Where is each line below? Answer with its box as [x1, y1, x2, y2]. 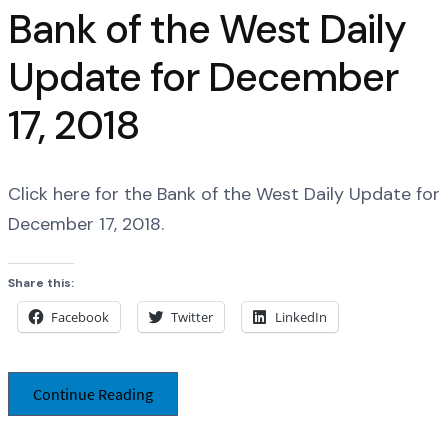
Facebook [51, 307, 109, 326]
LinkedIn [275, 307, 327, 326]
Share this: [8, 274, 74, 291]
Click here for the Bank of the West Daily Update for [8, 182, 440, 207]
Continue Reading [33, 384, 153, 405]
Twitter [171, 307, 213, 326]
